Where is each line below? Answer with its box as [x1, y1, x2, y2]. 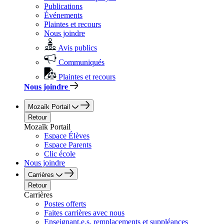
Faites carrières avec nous [44, 208, 124, 217]
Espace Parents [44, 140, 91, 149]
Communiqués [58, 58, 104, 66]
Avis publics [58, 43, 97, 52]
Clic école [44, 149, 75, 158]
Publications [44, 2, 82, 10]
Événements [44, 11, 82, 19]
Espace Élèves [44, 131, 89, 140]
